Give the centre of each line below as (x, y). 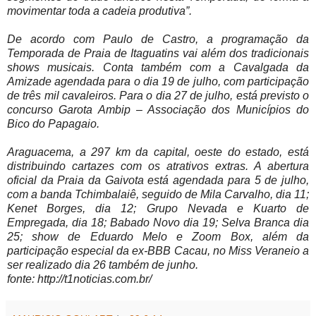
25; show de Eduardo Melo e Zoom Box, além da (158, 236)
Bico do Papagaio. (53, 123)
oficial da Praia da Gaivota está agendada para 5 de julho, (158, 180)
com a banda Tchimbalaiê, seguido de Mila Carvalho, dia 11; (158, 194)
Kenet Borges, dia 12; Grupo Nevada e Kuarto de (158, 208)
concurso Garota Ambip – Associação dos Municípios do (158, 109)
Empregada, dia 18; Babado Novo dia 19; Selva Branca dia (158, 222)
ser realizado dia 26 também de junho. (104, 265)
